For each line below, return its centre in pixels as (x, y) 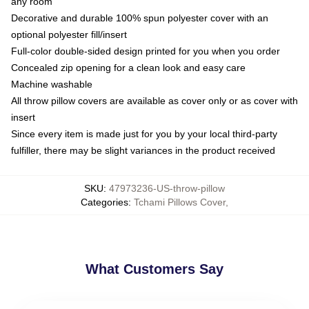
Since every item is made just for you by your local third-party (144, 133)
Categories (104, 202)
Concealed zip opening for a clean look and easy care (128, 67)
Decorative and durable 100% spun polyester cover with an (140, 18)
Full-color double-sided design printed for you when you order (146, 51)
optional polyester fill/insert (69, 34)
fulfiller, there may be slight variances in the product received (143, 150)
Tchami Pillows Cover (180, 202)
